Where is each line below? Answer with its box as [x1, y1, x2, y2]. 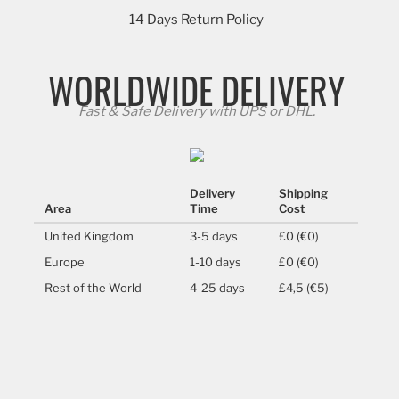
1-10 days [190, 254, 242, 269]
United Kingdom [45, 228, 134, 243]
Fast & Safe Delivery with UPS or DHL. [77, 102, 315, 119]
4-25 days [190, 280, 246, 295]
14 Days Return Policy [129, 11, 265, 28]
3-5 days [190, 228, 239, 243]
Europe [45, 254, 85, 269]
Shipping [279, 185, 329, 200]
